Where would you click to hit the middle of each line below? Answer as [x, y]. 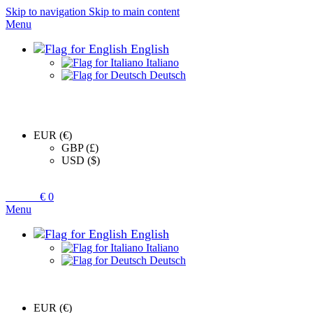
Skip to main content [134, 12]
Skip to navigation [47, 12]
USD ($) [81, 160]
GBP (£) [80, 148]
